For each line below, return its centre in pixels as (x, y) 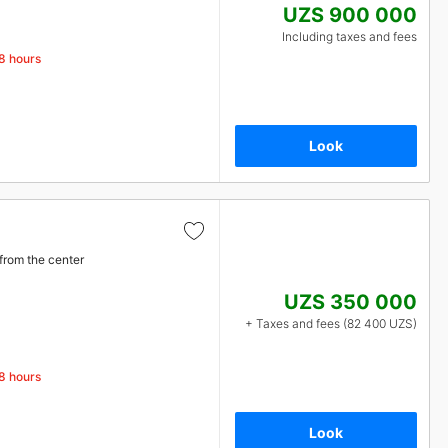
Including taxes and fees (349, 36)
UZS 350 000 (350, 302)
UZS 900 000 (350, 15)
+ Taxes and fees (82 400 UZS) (331, 323)
